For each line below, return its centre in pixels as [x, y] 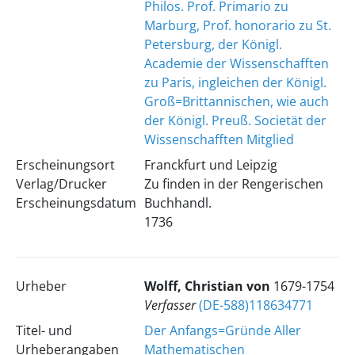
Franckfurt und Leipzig [210, 165]
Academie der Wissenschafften [236, 63]
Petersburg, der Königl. [213, 44]
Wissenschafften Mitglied [219, 139]
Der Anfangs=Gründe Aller [222, 330]
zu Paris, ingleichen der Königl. [235, 82]
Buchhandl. [177, 203]
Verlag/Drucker [61, 184]
